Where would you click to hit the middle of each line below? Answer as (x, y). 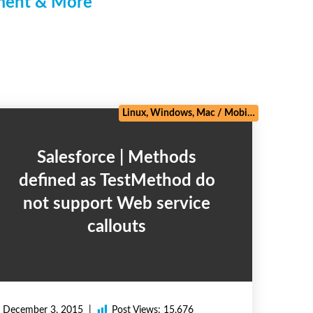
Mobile (235, 114)
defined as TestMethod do (117, 181)
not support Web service (117, 204)
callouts (117, 227)
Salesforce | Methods (42, 158)
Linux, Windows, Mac (168, 114)
